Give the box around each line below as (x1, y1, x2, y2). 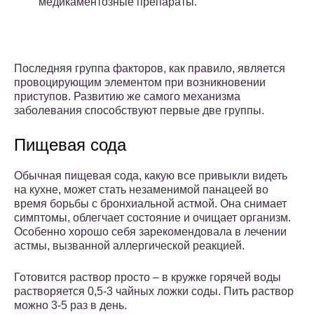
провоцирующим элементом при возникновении (14, 76, 266, 89)
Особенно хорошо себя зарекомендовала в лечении (14, 226, 287, 238)
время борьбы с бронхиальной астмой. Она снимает (14, 198, 287, 210)
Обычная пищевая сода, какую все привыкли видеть (14, 170, 287, 182)
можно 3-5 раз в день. (14, 299, 127, 312)
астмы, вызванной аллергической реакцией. (14, 240, 245, 252)
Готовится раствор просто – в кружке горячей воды (14, 271, 281, 284)
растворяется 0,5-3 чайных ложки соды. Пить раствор (14, 285, 294, 298)
